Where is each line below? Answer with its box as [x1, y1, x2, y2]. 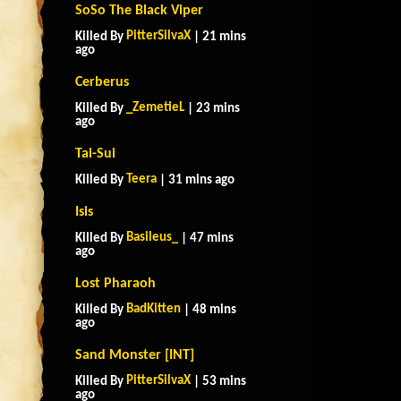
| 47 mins [178, 232, 234, 245]
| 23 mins [184, 102, 240, 115]
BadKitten [126, 303, 181, 316]
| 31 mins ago [157, 174, 235, 187]
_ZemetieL [126, 101, 184, 115]
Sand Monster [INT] [75, 348, 194, 363]
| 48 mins [181, 303, 236, 317]
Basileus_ [126, 231, 178, 244]
